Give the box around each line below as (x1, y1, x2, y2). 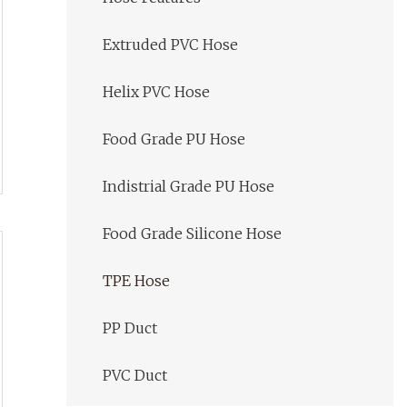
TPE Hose (103, 272, 170, 291)
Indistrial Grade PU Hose (103, 177, 274, 196)
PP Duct (103, 319, 157, 338)
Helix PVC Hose (103, 83, 210, 102)
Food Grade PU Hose (103, 130, 245, 149)
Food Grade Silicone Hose (103, 224, 282, 243)
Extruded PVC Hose (103, 35, 238, 55)
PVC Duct (103, 366, 167, 385)
